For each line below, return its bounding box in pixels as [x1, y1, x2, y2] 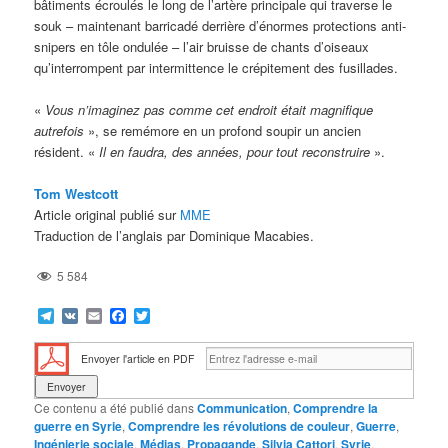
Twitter [150, 303, 197, 327]
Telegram [54, 303, 121, 327]
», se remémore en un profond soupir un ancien [84, 120, 362, 140]
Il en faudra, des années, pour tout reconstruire [99, 141, 371, 161]
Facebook [126, 303, 197, 327]
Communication [197, 398, 288, 417]
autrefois [34, 120, 85, 140]
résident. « [34, 141, 100, 161]
